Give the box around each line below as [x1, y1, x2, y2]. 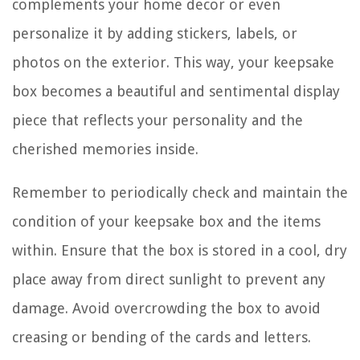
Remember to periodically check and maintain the [12, 183, 348, 201]
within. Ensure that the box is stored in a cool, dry [12, 241, 347, 259]
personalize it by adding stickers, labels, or [12, 24, 297, 42]
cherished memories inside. [12, 140, 198, 157]
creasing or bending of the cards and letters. [12, 328, 311, 346]
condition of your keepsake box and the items [12, 212, 321, 230]
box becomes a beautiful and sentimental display [12, 82, 340, 100]
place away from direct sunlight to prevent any [12, 270, 325, 288]
